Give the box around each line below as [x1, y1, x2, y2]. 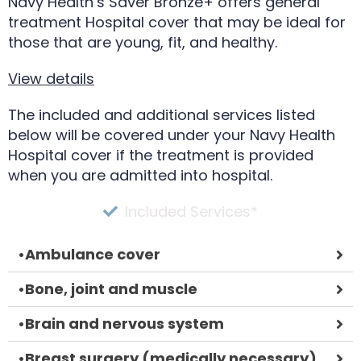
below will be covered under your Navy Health [8, 124, 335, 145]
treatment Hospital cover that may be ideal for [8, 11, 346, 32]
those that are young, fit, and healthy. [8, 31, 277, 52]
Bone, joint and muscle [25, 278, 197, 299]
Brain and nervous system [25, 313, 224, 334]
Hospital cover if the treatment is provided [8, 144, 313, 165]
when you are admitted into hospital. [8, 164, 272, 185]
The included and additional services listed [8, 104, 315, 125]
